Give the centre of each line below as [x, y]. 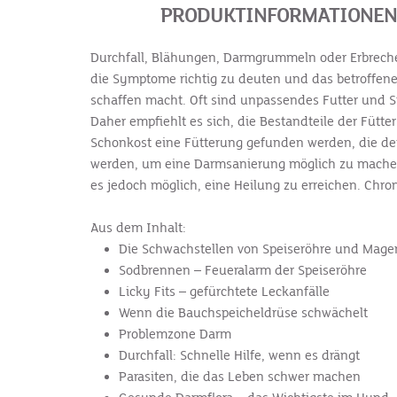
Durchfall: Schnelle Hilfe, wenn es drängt [241, 355]
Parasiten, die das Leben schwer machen [241, 377]
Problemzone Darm [177, 334]
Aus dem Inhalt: [138, 228]
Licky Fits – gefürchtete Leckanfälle [226, 292]
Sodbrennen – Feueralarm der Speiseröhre [245, 270]
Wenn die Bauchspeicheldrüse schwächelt [245, 313]
